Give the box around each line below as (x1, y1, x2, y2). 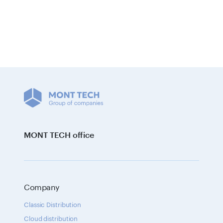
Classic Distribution (24, 199, 81, 209)
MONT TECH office (24, 130, 94, 139)
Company (24, 180, 60, 192)
